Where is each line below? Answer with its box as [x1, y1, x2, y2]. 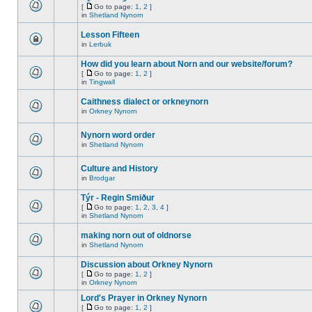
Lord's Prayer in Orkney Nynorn [81, 293, 207, 303]
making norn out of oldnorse [81, 231, 192, 240]
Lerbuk [89, 40, 111, 48]
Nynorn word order [81, 130, 155, 140]
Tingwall [89, 78, 115, 86]
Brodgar [89, 174, 115, 182]
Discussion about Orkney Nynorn [81, 260, 212, 270]
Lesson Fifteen [81, 30, 139, 40]
